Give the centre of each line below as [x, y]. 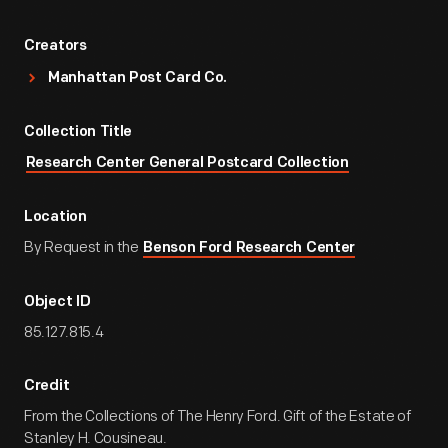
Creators [55, 46]
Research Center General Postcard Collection [187, 163]
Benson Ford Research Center [249, 248]
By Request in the [83, 247]
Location [55, 217]
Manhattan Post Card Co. [138, 78]
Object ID [57, 302]
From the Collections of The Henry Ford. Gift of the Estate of [217, 416]
